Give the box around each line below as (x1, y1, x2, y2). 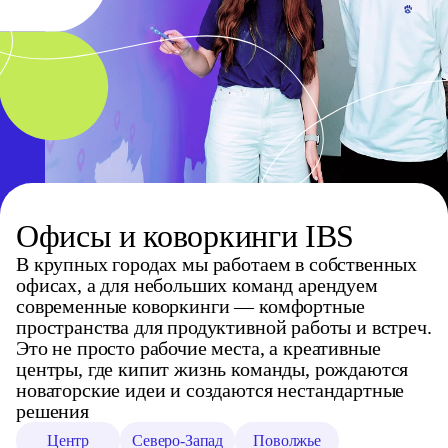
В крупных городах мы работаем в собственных (16, 252, 418, 275)
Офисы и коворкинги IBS (16, 217, 354, 254)
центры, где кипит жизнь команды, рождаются (16, 357, 409, 380)
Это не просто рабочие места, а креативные (16, 336, 381, 359)
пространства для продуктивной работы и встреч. (16, 315, 432, 338)
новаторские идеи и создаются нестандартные (16, 378, 405, 401)
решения (16, 399, 89, 422)
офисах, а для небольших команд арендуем (16, 273, 378, 296)
